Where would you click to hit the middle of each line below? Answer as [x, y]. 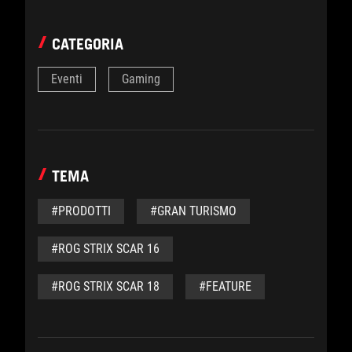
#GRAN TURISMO [193, 211]
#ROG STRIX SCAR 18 [105, 286]
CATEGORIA [88, 44]
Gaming [141, 79]
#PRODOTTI [81, 211]
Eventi [67, 79]
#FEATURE [225, 286]
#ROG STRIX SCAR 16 [105, 248]
